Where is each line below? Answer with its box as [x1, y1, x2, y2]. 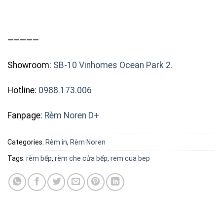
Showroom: [7, 60, 53, 71]
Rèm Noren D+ [44, 110, 99, 120]
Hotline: [7, 85, 38, 96]
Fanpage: [7, 110, 44, 120]
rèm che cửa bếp [55, 154, 108, 162]
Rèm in [45, 138, 67, 146]
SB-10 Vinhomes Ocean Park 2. [53, 60, 173, 71]
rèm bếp [26, 154, 52, 162]
